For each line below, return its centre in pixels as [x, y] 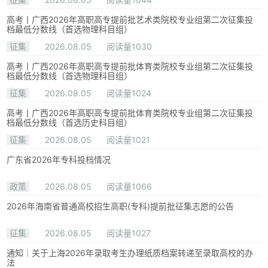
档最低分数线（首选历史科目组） [70, 123]
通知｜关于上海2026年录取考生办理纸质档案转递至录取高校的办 [130, 253]
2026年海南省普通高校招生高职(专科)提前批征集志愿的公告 [121, 206]
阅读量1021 [129, 140]
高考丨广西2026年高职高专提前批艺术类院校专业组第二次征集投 [130, 20]
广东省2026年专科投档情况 [59, 160]
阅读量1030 [130, 47]
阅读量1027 [129, 233]
